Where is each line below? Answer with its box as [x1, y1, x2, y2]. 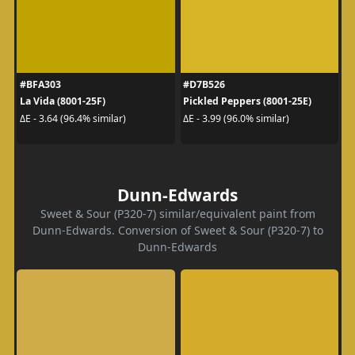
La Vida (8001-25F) [19, 94, 105, 108]
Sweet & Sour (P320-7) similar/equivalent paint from [40, 206, 315, 221]
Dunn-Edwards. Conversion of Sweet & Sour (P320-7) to [32, 223, 323, 238]
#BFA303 [19, 78, 61, 91]
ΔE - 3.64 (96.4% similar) [19, 111, 126, 125]
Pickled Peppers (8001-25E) [183, 94, 311, 108]
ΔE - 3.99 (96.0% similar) [183, 111, 289, 125]
